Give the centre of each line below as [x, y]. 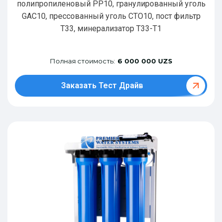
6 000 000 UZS [145, 61]
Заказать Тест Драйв [102, 85]
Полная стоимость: [82, 61]
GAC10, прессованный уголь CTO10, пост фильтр [111, 16]
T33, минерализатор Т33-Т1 [111, 28]
